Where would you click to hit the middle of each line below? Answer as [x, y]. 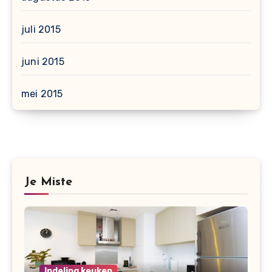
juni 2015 [43, 62]
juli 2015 [41, 30]
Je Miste [48, 182]
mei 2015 [42, 94]
